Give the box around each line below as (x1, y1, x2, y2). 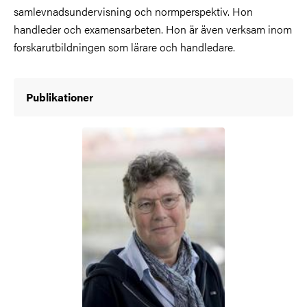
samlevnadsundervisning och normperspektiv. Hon (14, 3, 253, 19)
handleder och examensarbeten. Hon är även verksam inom (14, 21, 292, 37)
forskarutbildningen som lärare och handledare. (14, 39, 235, 55)
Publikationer (26, 89, 93, 105)
